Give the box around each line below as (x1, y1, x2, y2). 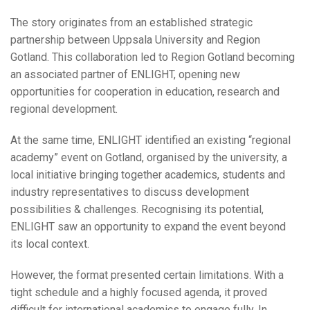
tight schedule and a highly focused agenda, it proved (10, 286, 267, 300)
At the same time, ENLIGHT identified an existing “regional (10, 134, 291, 147)
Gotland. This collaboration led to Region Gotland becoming (10, 51, 295, 64)
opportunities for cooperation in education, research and (10, 85, 280, 99)
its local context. (10, 237, 89, 251)
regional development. (10, 102, 118, 116)
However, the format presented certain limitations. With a (10, 268, 284, 282)
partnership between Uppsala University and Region (10, 33, 260, 47)
